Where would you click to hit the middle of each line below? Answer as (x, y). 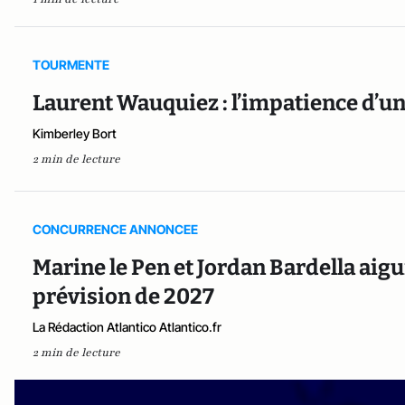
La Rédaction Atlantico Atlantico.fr (127, 326)
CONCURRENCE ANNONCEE (115, 229)
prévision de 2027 (123, 296)
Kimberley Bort (75, 134)
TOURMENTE (71, 65)
